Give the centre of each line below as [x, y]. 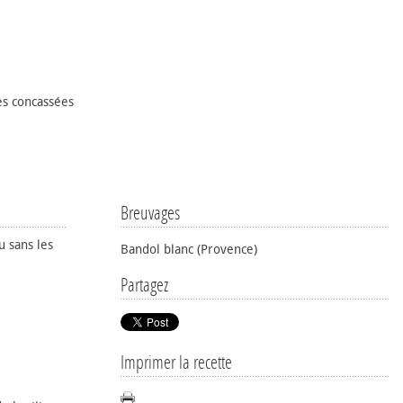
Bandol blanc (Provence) [189, 250]
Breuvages [150, 213]
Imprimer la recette [176, 363]
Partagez [144, 285]
